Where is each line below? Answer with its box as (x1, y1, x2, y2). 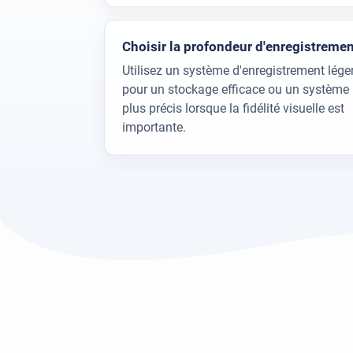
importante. (121, 120, 186, 136)
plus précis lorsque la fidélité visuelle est (121, 101, 344, 117)
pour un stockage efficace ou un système (121, 82, 349, 98)
